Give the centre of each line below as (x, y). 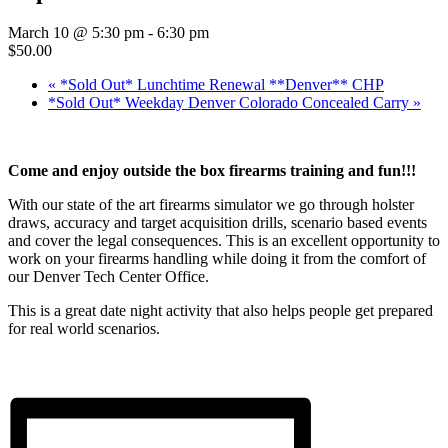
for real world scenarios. (84, 329)
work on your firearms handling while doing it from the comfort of (217, 259)
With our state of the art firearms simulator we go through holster (211, 205)
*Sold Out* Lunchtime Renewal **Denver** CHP (220, 85)
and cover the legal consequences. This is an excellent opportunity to (224, 241)
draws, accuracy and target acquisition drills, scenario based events (217, 223)
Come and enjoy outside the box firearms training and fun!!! (214, 171)
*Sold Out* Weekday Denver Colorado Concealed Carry (230, 103)
